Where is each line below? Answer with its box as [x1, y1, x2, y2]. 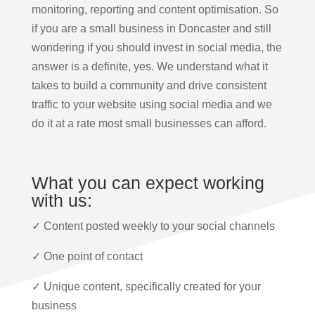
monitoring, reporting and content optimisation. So [31, 4, 278, 16]
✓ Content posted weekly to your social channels [31, 220, 275, 233]
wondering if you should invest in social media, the [31, 41, 282, 54]
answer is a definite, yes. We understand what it [31, 60, 268, 73]
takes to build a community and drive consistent [31, 79, 266, 92]
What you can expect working [31, 173, 264, 193]
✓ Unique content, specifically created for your [31, 281, 261, 293]
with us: [31, 191, 92, 211]
